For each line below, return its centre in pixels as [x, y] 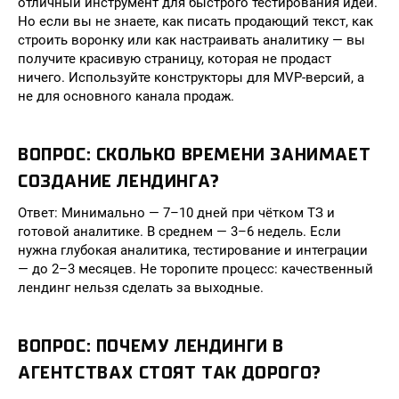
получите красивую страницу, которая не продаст [175, 59]
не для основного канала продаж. [126, 96]
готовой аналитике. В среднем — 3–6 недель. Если [179, 232]
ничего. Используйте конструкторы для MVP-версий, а [191, 77]
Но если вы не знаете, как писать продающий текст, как [195, 21]
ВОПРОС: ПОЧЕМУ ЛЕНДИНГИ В [151, 346]
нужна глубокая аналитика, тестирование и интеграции [193, 250]
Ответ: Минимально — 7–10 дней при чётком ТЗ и [176, 213]
